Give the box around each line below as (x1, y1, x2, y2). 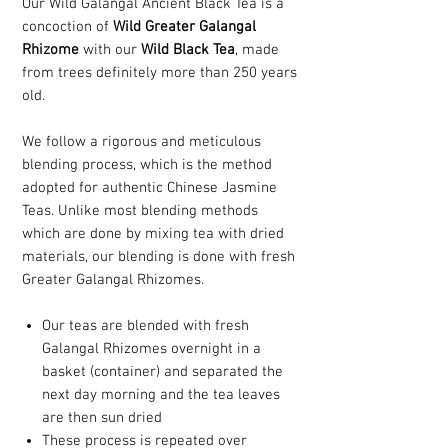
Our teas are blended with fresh (42, 317, 249, 336)
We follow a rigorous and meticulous (22, 133, 261, 152)
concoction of (22, 18, 113, 37)
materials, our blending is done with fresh (22, 248, 295, 267)
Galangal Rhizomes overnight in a (42, 340, 261, 359)
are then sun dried (42, 409, 162, 428)
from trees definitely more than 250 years (22, 64, 297, 83)
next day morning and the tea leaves (42, 386, 280, 405)
